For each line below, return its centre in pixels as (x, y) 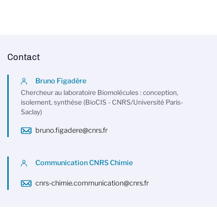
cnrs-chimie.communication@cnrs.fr (92, 183)
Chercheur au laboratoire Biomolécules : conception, (100, 93)
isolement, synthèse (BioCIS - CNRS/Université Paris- (102, 102)
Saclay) (31, 112)
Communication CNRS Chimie (84, 163)
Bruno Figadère (61, 81)
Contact (23, 57)
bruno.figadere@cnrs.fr (71, 131)
